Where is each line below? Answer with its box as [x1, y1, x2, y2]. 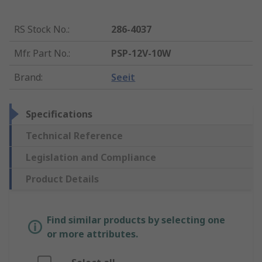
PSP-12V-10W [111, 47, 171, 60]
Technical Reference [26, 129, 123, 143]
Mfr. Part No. [14, 47, 68, 60]
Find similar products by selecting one [47, 213, 225, 227]
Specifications [26, 108, 92, 121]
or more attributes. [47, 227, 138, 241]
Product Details [26, 173, 99, 186]
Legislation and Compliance [26, 151, 156, 164]
